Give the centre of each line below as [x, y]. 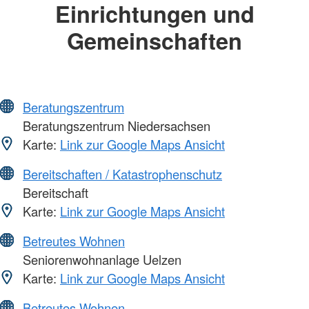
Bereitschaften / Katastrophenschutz [122, 174]
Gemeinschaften [154, 40]
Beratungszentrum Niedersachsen [115, 126]
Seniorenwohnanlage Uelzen [100, 260]
